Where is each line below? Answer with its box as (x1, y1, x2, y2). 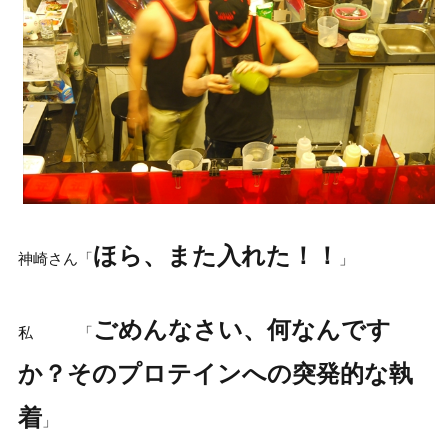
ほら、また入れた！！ (92, 241, 339, 271)
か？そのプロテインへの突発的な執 (17, 359, 413, 389)
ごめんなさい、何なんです (92, 315, 391, 345)
